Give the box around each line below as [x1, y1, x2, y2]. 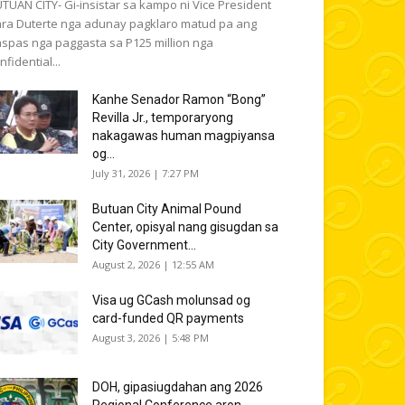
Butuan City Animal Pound [92, 202, 241, 216]
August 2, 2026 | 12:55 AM [92, 258, 214, 271]
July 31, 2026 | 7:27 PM [92, 166, 199, 180]
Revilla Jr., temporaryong [92, 110, 233, 125]
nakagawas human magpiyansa [92, 128, 275, 143]
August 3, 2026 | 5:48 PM [92, 331, 209, 344]
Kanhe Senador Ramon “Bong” [92, 92, 266, 107]
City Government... [92, 238, 196, 252]
